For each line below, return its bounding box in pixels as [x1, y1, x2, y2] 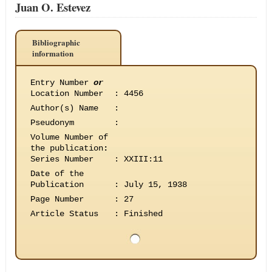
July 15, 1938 [123, 180, 187, 189]
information [32, 47, 73, 59]
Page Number [30, 194, 84, 204]
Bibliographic [32, 36, 80, 48]
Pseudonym [30, 118, 74, 127]
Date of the [30, 169, 84, 178]
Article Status [30, 209, 98, 219]
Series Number [30, 154, 93, 164]
